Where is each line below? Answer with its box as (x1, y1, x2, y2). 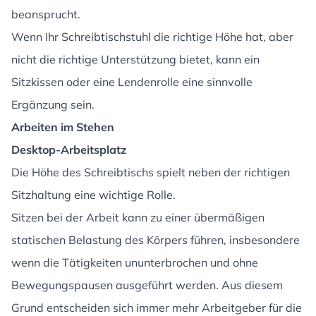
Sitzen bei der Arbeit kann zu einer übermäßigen (11, 210, 265, 224)
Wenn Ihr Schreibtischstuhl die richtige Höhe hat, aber (11, 30, 293, 44)
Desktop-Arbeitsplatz (11, 142, 126, 157)
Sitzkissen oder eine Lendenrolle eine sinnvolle (11, 75, 253, 89)
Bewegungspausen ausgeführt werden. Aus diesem (11, 278, 283, 292)
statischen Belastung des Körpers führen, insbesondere (11, 233, 300, 247)
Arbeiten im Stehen (11, 120, 114, 134)
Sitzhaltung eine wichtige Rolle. (11, 188, 176, 202)
